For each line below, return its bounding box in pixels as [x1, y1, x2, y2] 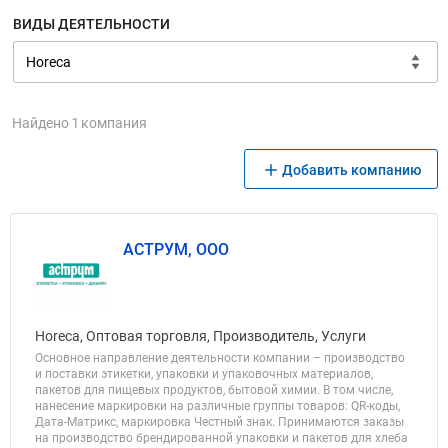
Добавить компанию [282, 162, 421, 178]
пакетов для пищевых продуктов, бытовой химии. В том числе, [35, 383, 393, 397]
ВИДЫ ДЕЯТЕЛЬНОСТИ [13, 16, 170, 32]
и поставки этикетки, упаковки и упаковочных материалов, [35, 367, 373, 381]
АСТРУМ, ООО [123, 240, 229, 259]
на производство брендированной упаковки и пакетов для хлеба [35, 431, 408, 445]
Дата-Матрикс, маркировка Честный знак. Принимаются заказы [35, 415, 404, 429]
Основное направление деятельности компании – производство [35, 351, 405, 365]
